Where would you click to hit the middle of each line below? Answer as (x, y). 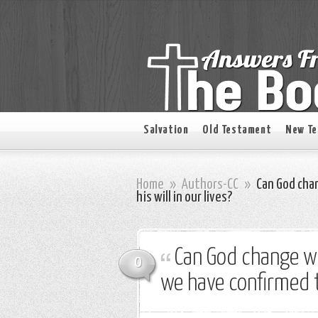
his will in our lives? (184, 197)
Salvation (166, 130)
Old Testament (237, 130)
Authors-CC (210, 185)
